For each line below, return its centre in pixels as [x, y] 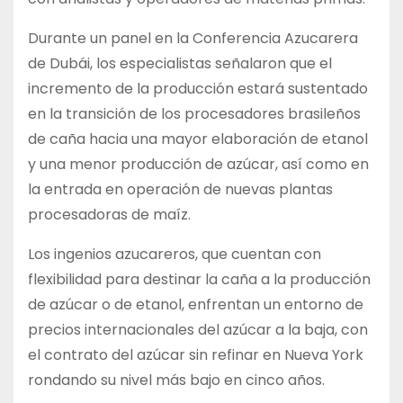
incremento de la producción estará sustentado [198, 88]
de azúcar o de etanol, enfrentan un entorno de [196, 304]
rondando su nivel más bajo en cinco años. [176, 380]
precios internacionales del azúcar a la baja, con [198, 329]
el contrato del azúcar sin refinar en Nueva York [196, 354]
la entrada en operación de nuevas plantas [180, 189]
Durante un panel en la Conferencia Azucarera [193, 38]
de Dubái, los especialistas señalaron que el [180, 63]
